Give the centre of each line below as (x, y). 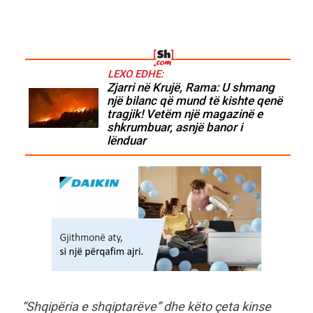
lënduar (126, 141)
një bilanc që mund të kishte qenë (195, 101)
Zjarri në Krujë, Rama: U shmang (191, 88)
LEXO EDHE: (136, 74)
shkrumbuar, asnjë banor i (175, 128)
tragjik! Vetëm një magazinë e (185, 114)
